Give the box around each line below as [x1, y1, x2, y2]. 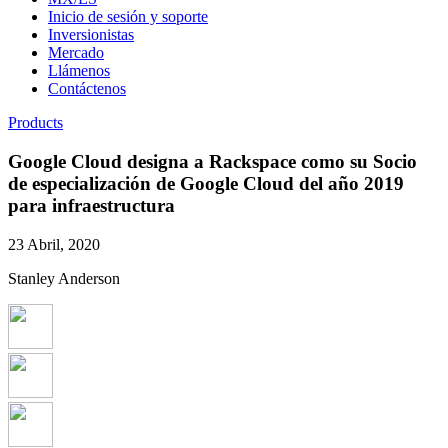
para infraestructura [8, 194, 175, 216]
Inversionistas [48, 26, 134, 44]
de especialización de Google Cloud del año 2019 [8, 172, 404, 194]
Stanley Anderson [8, 269, 120, 287]
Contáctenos [48, 80, 126, 98]
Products [8, 114, 63, 132]
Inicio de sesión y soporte [48, 8, 208, 26]
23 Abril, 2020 [8, 235, 100, 253]
